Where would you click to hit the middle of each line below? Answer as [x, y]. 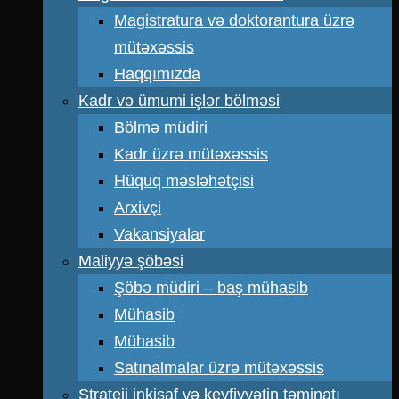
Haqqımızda [157, 74]
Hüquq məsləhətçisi [184, 181]
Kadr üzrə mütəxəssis [191, 154]
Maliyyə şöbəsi [131, 261]
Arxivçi [138, 208]
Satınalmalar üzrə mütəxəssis [219, 368]
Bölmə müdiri [161, 127]
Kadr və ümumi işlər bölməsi [179, 101]
